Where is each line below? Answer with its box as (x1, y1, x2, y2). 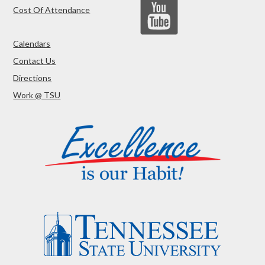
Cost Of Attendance (13, 5, 91, 15)
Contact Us (13, 56, 56, 66)
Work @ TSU (13, 90, 61, 101)
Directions (13, 73, 52, 83)
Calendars (13, 38, 51, 49)
